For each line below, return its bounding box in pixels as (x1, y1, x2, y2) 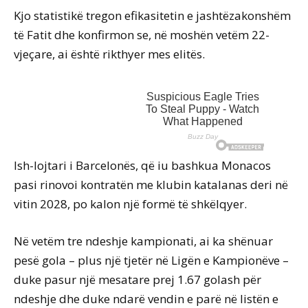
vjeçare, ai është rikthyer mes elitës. (14, 46, 205, 63)
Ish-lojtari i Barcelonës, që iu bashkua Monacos (14, 157, 271, 174)
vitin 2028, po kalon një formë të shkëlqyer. (14, 196, 247, 212)
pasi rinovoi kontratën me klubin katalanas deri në (14, 177, 288, 193)
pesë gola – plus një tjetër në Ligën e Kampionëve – (14, 252, 289, 269)
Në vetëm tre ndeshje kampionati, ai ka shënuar (14, 233, 273, 250)
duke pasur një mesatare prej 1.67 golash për (14, 272, 261, 288)
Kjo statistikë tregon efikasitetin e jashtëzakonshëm (14, 8, 291, 24)
